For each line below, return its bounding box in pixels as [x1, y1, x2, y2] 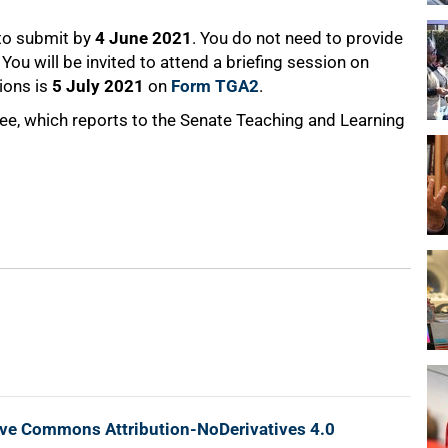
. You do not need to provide [192, 28, 403, 49]
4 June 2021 [95, 28, 192, 49]
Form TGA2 [171, 76, 259, 97]
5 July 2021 [52, 76, 144, 97]
